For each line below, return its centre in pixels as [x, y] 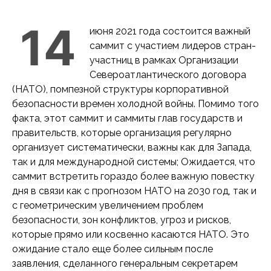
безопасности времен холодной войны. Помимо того [135, 104]
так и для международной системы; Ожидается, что [134, 162]
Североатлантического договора [168, 75]
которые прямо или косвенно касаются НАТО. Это [131, 234]
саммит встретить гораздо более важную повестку [133, 176]
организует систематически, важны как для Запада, [132, 147]
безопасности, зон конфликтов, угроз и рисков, [122, 220]
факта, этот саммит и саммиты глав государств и [127, 118]
